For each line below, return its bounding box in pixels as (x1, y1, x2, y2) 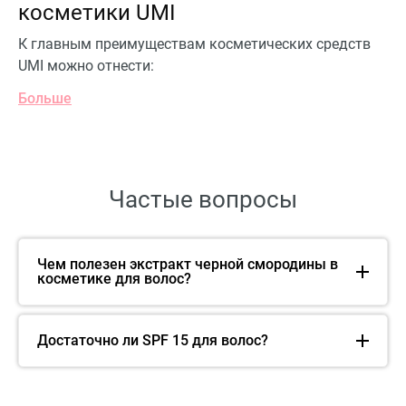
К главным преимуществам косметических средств (18, 34, 371, 53)
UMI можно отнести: (18, 56, 154, 74)
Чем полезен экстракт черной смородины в (37, 255, 338, 273)
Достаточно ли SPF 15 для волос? (37, 331, 268, 349)
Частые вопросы (109, 185, 297, 213)
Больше (18, 89, 72, 107)
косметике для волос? (37, 269, 191, 287)
